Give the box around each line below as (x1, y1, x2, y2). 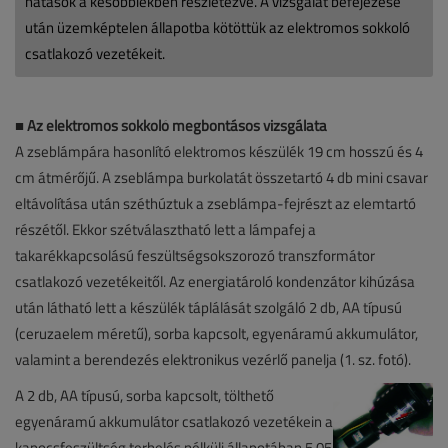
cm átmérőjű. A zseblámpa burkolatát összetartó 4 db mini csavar (15, 166, 428, 188)
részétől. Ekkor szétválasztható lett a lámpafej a (15, 218, 316, 240)
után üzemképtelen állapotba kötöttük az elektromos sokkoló (25, 16, 410, 38)
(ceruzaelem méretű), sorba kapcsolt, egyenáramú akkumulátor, (15, 322, 418, 344)
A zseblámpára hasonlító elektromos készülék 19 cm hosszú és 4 (15, 140, 423, 162)
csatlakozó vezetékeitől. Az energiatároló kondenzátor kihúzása (15, 270, 415, 292)
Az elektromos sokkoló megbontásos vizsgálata (27, 114, 327, 136)
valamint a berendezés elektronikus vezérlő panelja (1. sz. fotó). (15, 348, 411, 370)
